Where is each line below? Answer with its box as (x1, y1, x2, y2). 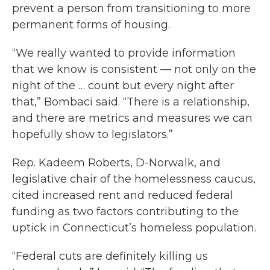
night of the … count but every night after (12, 79, 234, 92)
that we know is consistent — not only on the (12, 63, 256, 76)
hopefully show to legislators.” (12, 128, 173, 141)
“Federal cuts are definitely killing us (12, 250, 208, 263)
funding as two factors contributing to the (12, 205, 239, 218)
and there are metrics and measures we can (12, 111, 253, 125)
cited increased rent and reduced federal (12, 189, 233, 202)
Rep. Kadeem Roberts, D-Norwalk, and (12, 156, 221, 169)
